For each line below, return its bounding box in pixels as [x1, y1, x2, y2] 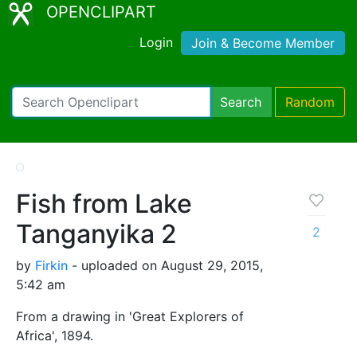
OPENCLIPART [46, 2, 156, 22]
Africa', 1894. [16, 327, 93, 343]
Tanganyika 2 [16, 218, 177, 249]
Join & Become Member [191, 34, 335, 51]
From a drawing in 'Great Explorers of [16, 308, 244, 324]
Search [220, 93, 261, 110]
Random [285, 93, 335, 110]
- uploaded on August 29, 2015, [68, 257, 263, 273]
